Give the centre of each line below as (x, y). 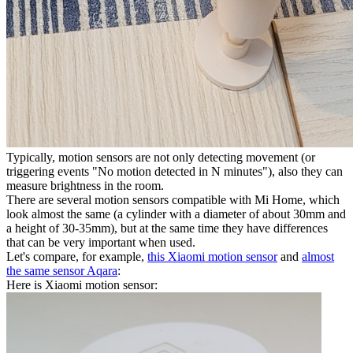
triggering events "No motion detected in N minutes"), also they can (175, 171)
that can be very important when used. (101, 242)
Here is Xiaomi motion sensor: (82, 284)
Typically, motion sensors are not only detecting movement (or (161, 157)
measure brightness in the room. (85, 185)
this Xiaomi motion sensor (212, 256)
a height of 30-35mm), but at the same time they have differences (167, 228)
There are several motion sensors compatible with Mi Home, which (173, 199)
